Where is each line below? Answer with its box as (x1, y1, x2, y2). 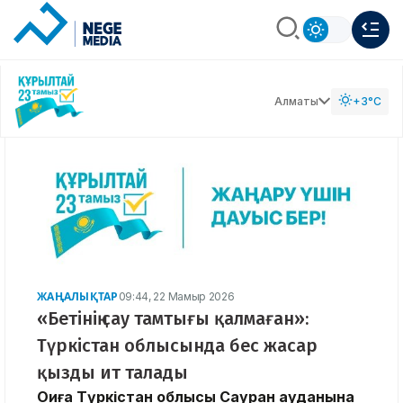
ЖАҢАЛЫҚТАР (37, 288, 119, 304)
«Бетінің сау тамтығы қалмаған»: (37, 307, 309, 329)
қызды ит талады (37, 361, 188, 383)
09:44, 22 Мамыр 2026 (118, 289, 235, 303)
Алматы (274, 94, 318, 108)
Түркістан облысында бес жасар (37, 334, 318, 356)
